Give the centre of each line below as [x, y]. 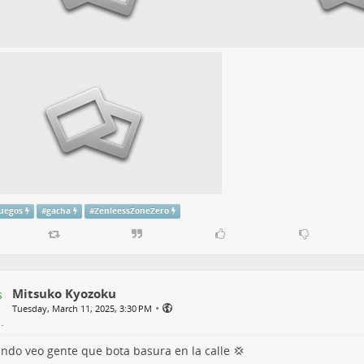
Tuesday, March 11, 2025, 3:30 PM [82, 309]
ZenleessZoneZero [131, 210]
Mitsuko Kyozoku [64, 294]
